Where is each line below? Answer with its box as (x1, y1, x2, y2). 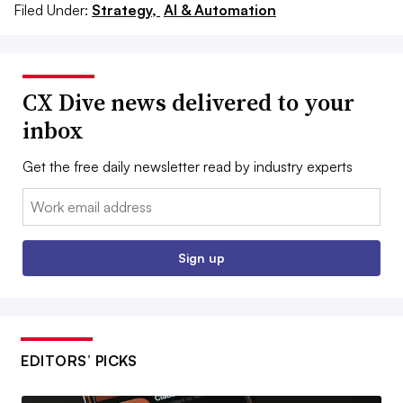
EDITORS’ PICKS (21, 351, 137, 370)
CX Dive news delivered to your (22, 85, 354, 119)
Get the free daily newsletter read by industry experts (22, 157, 353, 175)
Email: (22, 189, 59, 208)
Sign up (178, 249, 225, 265)
